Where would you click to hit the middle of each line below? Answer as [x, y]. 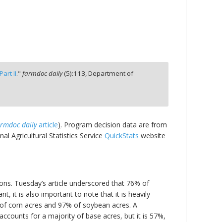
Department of [111, 74]
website [152, 136]
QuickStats [122, 136]
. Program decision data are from [114, 125]
